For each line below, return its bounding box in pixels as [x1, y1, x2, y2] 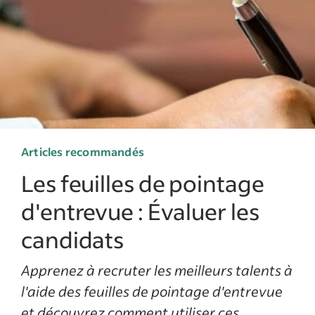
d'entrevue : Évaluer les [21, 197, 259, 226]
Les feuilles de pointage [21, 169, 264, 198]
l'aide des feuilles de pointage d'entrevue [21, 282, 283, 300]
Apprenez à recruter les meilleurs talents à [21, 261, 292, 279]
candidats [21, 225, 124, 254]
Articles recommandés [21, 144, 144, 159]
